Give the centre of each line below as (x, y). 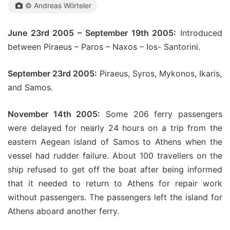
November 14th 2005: (54, 114)
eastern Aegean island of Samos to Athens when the (115, 141)
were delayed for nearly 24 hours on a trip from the (115, 128)
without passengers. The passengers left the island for (115, 197)
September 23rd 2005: (52, 73)
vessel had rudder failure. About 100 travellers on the (115, 155)
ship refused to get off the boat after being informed (115, 169)
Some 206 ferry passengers (161, 114)
